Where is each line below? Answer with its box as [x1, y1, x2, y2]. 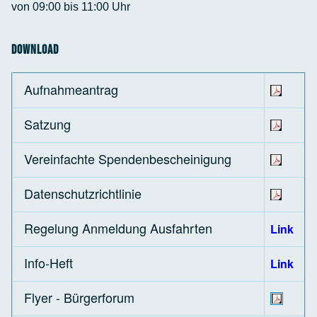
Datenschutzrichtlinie [24, 183, 142, 202]
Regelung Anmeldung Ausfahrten [24, 218, 212, 237]
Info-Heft [24, 253, 73, 272]
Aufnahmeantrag [24, 79, 118, 98]
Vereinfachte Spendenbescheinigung [24, 149, 231, 168]
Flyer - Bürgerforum [24, 287, 134, 306]
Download [11, 42, 59, 57]
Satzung [24, 114, 71, 133]
